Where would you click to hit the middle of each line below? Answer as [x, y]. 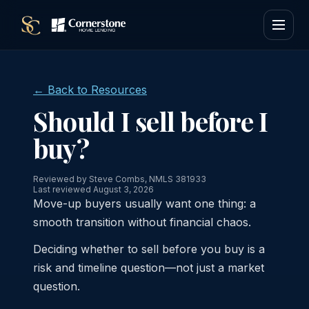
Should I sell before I [151, 121]
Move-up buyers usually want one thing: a [144, 203]
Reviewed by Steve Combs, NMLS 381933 [120, 179]
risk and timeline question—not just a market [149, 268]
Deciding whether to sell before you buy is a [149, 249]
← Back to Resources [90, 90]
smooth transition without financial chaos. [142, 222]
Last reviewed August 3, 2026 [93, 189]
